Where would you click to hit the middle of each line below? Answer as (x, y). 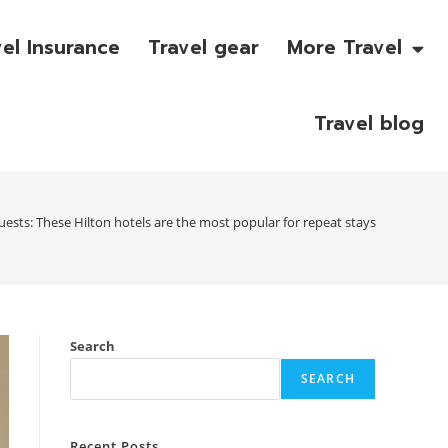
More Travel (344, 47)
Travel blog (368, 123)
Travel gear (203, 47)
